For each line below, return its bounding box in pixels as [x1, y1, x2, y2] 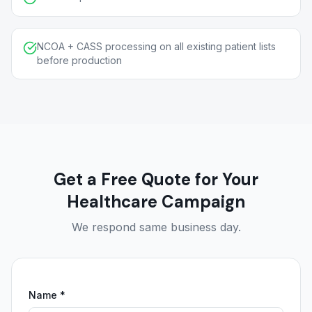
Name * [29, 289, 65, 301]
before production [37, 54, 122, 66]
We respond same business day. [71, 220, 241, 234]
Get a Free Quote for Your [54, 169, 258, 190]
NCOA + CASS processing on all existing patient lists [37, 40, 276, 52]
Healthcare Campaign [67, 191, 245, 212]
